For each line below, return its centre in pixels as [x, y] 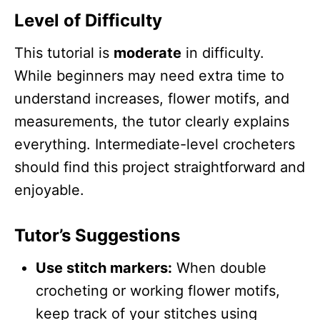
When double [219, 267]
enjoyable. [49, 190]
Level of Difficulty [88, 20]
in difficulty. [223, 52]
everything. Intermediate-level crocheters [155, 144]
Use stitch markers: [104, 267]
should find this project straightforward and [160, 167]
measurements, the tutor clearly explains [152, 121]
